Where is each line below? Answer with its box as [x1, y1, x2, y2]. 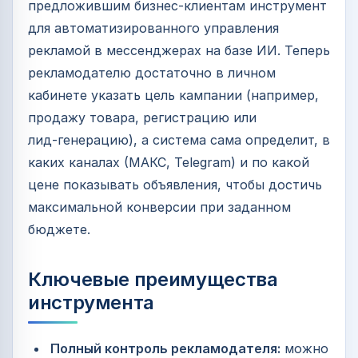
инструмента [28, 291, 155, 315]
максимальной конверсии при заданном [28, 199, 291, 216]
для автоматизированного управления [28, 20, 279, 37]
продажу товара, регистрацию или [28, 109, 257, 126]
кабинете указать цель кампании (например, [28, 87, 319, 104]
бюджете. [28, 221, 90, 238]
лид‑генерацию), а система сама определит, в [28, 132, 330, 149]
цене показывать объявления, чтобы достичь [28, 177, 322, 193]
